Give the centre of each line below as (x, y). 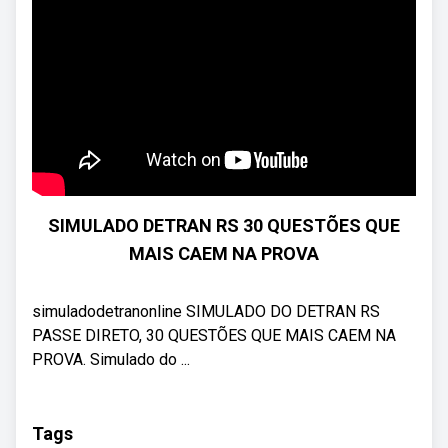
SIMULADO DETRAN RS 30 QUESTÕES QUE (224, 225)
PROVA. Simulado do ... (111, 359)
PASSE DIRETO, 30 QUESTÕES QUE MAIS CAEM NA (214, 335)
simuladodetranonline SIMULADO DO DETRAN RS (206, 311)
